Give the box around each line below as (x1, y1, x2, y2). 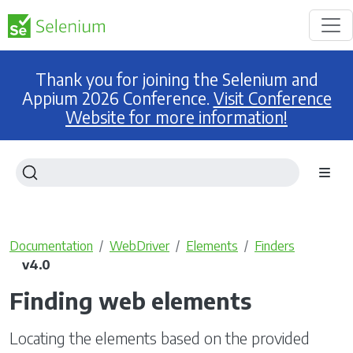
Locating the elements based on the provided (9, 328, 310, 347)
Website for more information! (65, 107, 288, 128)
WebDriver (110, 238, 169, 254)
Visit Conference (213, 88, 332, 109)
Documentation (9, 238, 93, 254)
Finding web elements (9, 286, 251, 314)
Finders (255, 238, 295, 254)
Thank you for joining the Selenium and (35, 69, 318, 90)
